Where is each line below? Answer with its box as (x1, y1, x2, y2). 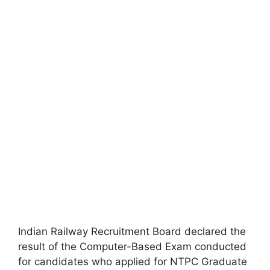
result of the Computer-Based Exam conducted (18, 240, 246, 253)
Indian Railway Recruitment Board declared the (18, 225, 246, 237)
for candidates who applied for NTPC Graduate (18, 255, 247, 268)
